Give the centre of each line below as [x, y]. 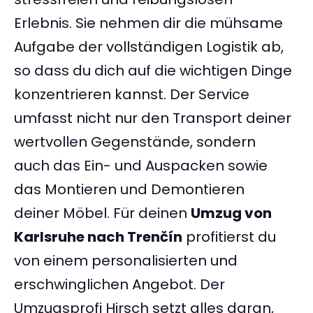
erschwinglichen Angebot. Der [119, 285]
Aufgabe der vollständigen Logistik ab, [149, 47]
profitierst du [229, 237]
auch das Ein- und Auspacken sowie [141, 166]
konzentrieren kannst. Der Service [132, 95]
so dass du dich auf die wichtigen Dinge [153, 71]
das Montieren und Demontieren [129, 190]
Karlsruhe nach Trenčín [98, 237]
